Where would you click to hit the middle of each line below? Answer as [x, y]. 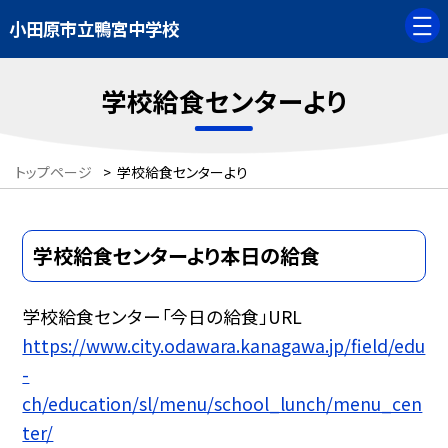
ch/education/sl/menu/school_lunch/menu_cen [222, 403]
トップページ [53, 172]
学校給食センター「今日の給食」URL [162, 316]
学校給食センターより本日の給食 [177, 255]
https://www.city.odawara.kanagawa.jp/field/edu [224, 345]
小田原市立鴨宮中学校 [93, 29]
